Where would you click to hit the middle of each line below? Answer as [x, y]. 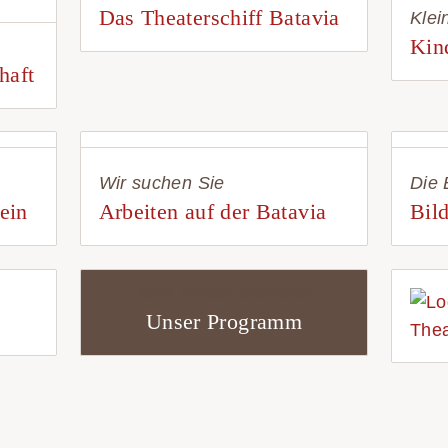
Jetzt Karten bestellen [224, 292]
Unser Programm [223, 321]
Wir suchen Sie [161, 183]
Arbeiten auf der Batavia [212, 212]
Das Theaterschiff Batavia [219, 17]
